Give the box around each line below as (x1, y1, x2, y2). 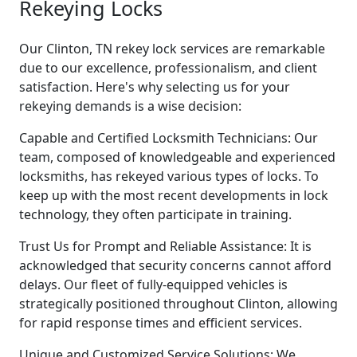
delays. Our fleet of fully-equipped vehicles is (19, 275, 288, 293)
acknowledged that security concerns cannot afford (19, 256, 331, 274)
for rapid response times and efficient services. (19, 313, 302, 331)
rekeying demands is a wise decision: (19, 96, 241, 115)
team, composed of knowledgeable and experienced (19, 147, 335, 166)
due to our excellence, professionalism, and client (19, 58, 317, 76)
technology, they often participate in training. (19, 205, 292, 223)
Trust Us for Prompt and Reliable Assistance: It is (19, 237, 312, 255)
